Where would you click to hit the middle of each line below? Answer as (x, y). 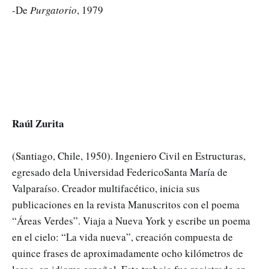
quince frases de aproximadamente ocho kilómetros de (128, 253)
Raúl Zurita (38, 123)
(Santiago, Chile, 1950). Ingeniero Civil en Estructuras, (129, 156)
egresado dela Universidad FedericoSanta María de (120, 172)
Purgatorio (53, 10)
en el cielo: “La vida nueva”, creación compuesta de (122, 237)
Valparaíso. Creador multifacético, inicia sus (106, 188)
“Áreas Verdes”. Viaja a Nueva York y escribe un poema (131, 220)
